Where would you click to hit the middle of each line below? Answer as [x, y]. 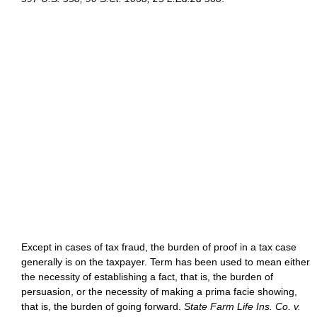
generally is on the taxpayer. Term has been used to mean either [166, 262]
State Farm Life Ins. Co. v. [242, 306]
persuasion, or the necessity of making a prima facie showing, [159, 292]
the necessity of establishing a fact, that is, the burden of [147, 277]
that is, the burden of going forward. [103, 306]
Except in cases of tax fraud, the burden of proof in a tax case [159, 247]
